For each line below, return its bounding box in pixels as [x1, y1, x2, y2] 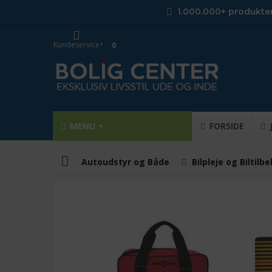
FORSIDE [207, 120, 244, 132]
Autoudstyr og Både [81, 156, 169, 168]
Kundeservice [53, 39, 100, 50]
